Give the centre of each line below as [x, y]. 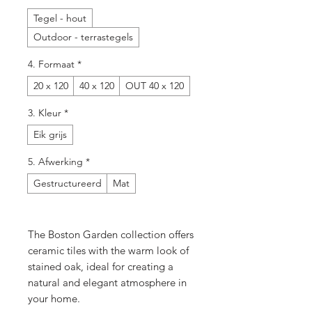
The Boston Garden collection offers [111, 234]
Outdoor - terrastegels [83, 37]
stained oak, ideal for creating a [101, 266]
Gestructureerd [68, 183]
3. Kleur [45, 113]
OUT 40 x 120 [155, 86]
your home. [54, 298]
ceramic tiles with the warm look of [108, 250]
